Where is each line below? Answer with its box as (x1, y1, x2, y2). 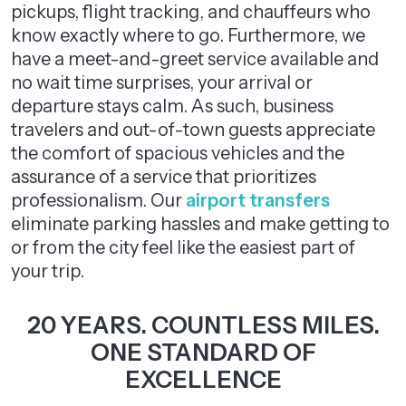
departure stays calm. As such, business (11, 95, 333, 117)
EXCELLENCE (124, 365, 282, 394)
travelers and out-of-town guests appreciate (11, 119, 375, 140)
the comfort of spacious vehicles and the (11, 142, 344, 164)
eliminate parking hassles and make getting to (11, 213, 390, 235)
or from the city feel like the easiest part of (11, 237, 355, 258)
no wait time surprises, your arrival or (11, 72, 313, 93)
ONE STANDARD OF (90, 338, 316, 367)
